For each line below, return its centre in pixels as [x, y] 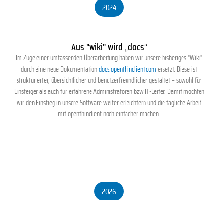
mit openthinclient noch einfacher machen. [109, 114]
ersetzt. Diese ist [177, 69]
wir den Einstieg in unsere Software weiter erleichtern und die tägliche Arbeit [109, 103]
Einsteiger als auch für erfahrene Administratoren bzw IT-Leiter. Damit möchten [109, 92]
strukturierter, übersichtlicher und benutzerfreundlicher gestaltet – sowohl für [109, 81]
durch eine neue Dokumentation [60, 69]
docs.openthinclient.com [127, 69]
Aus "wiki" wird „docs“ [109, 47]
